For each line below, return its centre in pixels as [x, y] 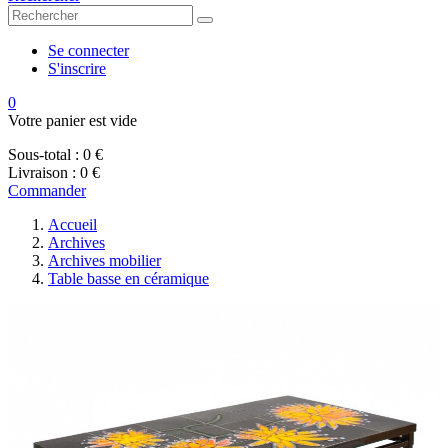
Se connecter [88, 50]
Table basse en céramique [128, 278]
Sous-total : [43, 154]
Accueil [72, 224]
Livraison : [42, 172]
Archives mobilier [104, 260]
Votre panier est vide [72, 120]
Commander [47, 190]
